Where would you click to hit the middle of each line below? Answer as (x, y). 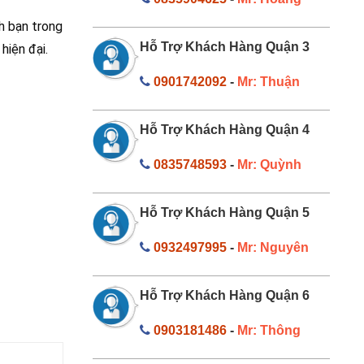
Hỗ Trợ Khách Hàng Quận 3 (225, 46)
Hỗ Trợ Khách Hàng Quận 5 (225, 212)
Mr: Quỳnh (269, 164)
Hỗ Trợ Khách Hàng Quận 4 (225, 129)
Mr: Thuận (269, 81)
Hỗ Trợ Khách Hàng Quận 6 (225, 295)
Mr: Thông (269, 330)
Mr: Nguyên (273, 247)
